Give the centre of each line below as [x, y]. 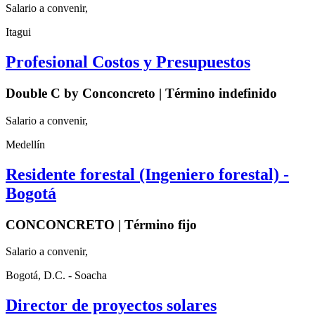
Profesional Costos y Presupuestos [128, 62]
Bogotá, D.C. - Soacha [56, 276]
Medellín [25, 144]
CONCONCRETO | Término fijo [101, 224]
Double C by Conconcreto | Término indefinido [141, 94]
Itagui [18, 32]
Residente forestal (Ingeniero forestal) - [147, 174]
